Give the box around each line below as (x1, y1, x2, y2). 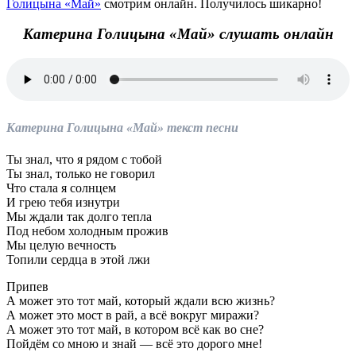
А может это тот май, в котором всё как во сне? (6, 322, 264, 336)
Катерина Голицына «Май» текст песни (6, 121, 238, 135)
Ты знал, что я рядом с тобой (6, 152, 162, 166)
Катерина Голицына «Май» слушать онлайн (22, 25, 334, 43)
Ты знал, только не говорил (6, 166, 155, 180)
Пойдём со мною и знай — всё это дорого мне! (6, 336, 262, 350)
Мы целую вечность (6, 238, 116, 252)
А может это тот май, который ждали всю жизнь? (6, 293, 275, 308)
